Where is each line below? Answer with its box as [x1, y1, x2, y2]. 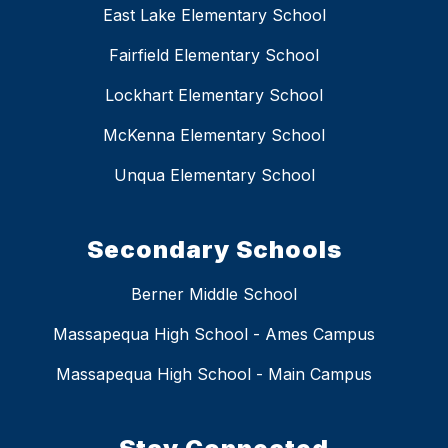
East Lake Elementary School [102, 5, 326, 26]
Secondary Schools [86, 235, 342, 265]
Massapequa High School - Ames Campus [53, 324, 375, 345]
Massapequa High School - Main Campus [56, 364, 372, 385]
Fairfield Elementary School [109, 45, 319, 66]
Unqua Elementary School [113, 165, 315, 186]
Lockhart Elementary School [105, 85, 323, 106]
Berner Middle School [131, 284, 297, 305]
